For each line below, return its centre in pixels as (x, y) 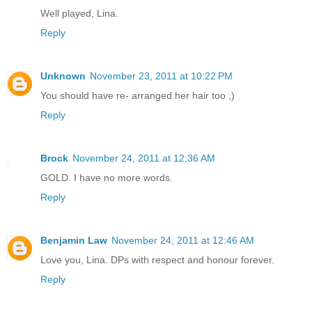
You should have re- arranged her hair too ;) (138, 96)
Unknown (63, 76)
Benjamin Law (74, 241)
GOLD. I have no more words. (107, 178)
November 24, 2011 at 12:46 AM (183, 241)
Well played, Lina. (79, 14)
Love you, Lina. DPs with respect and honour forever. (157, 260)
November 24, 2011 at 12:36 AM (144, 158)
